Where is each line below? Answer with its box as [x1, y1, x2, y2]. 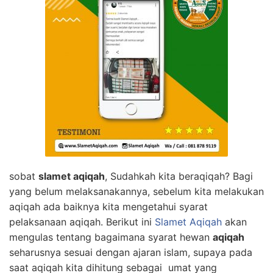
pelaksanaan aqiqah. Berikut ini [9, 216, 155, 228]
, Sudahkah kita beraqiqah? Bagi [105, 170, 253, 182]
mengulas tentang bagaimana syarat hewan [9, 231, 213, 243]
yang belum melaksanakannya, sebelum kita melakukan [9, 185, 264, 197]
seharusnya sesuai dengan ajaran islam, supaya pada [9, 246, 252, 258]
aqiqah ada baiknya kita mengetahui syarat [9, 200, 208, 213]
